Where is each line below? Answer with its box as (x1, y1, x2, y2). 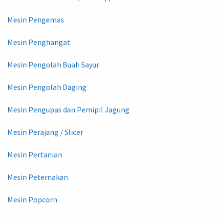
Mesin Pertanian (7, 149, 62, 159)
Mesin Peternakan (7, 172, 68, 182)
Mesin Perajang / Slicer (7, 127, 83, 137)
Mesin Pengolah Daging (7, 82, 87, 92)
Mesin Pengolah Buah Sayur (7, 59, 99, 69)
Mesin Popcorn (7, 194, 57, 204)
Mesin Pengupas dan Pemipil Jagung (7, 104, 130, 114)
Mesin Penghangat (7, 37, 70, 47)
